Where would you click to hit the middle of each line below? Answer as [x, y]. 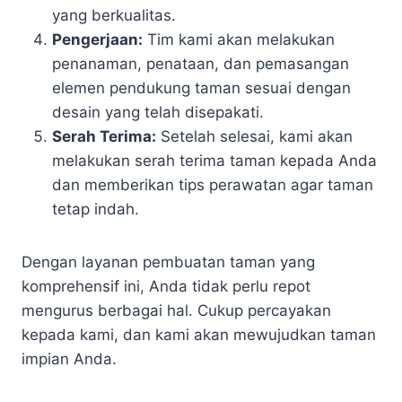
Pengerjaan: [97, 39]
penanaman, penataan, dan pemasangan [201, 64]
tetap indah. [96, 209]
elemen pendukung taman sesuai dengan [201, 88]
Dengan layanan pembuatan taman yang [168, 262]
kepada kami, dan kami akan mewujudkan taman [199, 335]
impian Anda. [69, 359]
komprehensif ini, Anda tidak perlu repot [166, 286]
